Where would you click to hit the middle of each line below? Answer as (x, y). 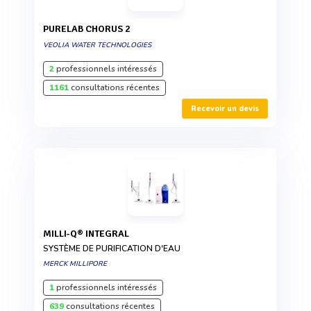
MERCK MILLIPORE (75, 264)
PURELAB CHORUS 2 (90, 29)
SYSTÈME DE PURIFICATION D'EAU (112, 249)
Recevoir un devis (225, 109)
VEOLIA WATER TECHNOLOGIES (97, 45)
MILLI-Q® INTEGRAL (90, 234)
